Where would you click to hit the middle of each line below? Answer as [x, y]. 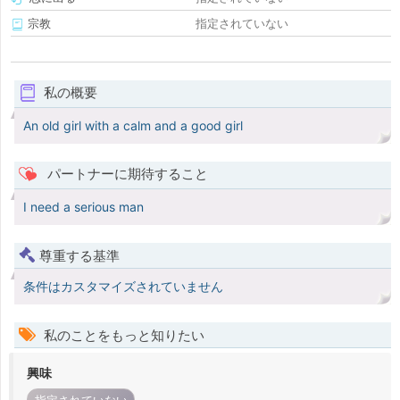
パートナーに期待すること [125, 174]
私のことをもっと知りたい [122, 336]
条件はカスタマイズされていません [123, 287]
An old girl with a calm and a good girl [133, 126]
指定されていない [242, 24]
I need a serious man [83, 207]
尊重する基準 [79, 256]
